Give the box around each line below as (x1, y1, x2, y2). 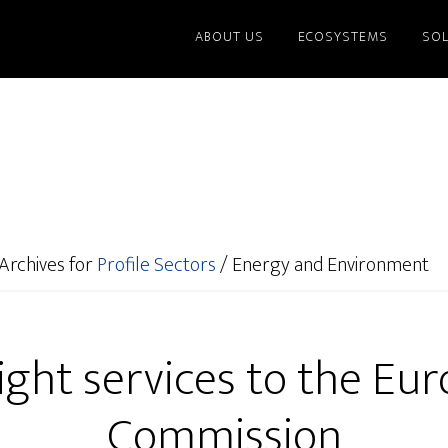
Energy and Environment (228, 248, 429, 282)
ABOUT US (195, 25, 264, 48)
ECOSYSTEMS (298, 25, 388, 48)
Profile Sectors (97, 248, 216, 282)
